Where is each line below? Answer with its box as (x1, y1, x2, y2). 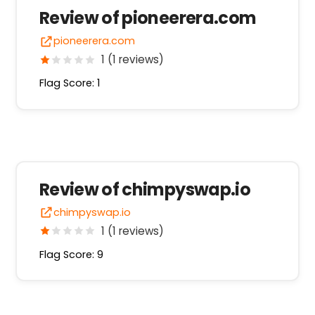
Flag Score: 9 (39, 247, 103, 262)
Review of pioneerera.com (39, 6, 257, 30)
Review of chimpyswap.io (39, 178, 251, 202)
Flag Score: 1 (39, 76, 100, 91)
